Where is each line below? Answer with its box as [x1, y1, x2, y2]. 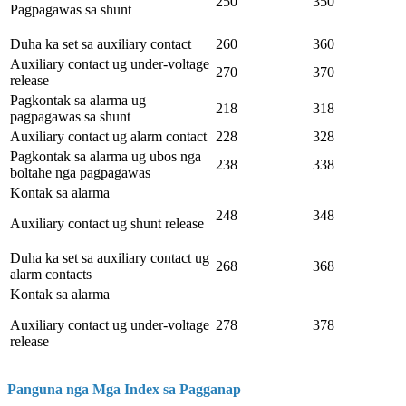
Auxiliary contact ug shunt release [10, 215, 204, 231]
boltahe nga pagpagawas [10, 164, 150, 180]
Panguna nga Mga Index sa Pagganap [7, 381, 241, 397]
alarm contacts [10, 266, 92, 282]
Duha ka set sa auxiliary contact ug [10, 249, 209, 266]
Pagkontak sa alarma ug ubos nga [10, 148, 201, 164]
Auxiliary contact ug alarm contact [10, 128, 207, 144]
